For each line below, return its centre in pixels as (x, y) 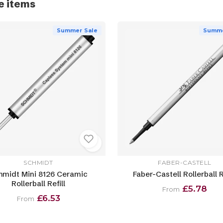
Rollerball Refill (38, 184)
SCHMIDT (38, 163)
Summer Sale (77, 30)
